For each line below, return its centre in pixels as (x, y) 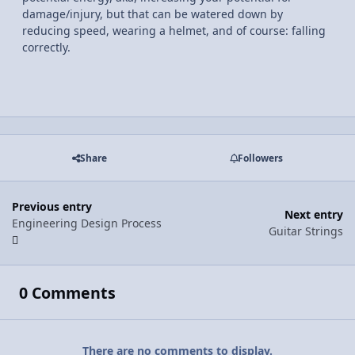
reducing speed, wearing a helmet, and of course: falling (174, 31)
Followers (260, 158)
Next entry (314, 215)
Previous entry (52, 206)
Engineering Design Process (87, 223)
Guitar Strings (306, 231)
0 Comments (67, 292)
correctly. (46, 48)
